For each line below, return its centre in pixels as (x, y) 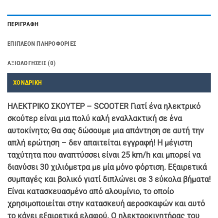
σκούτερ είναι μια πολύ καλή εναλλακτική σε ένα (95, 118)
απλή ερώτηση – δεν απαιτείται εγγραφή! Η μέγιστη (100, 143)
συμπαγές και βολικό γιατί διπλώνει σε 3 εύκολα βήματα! (109, 179)
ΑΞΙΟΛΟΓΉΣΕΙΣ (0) (32, 63)
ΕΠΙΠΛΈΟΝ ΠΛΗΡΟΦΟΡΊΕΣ (42, 43)
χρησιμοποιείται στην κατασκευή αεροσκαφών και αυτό (106, 203)
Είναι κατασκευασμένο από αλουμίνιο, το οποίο (91, 191)
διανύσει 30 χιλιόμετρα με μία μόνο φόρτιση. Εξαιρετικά (107, 167)
